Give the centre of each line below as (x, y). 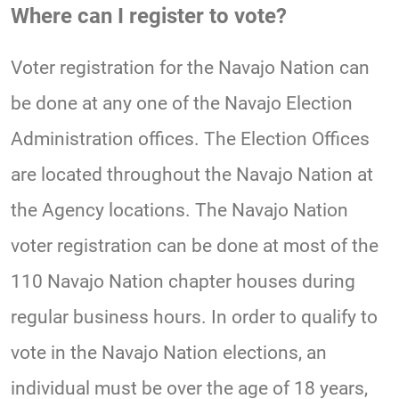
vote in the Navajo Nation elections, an (169, 353)
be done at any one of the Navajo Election (182, 104)
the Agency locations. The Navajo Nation (179, 211)
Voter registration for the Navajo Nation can (190, 68)
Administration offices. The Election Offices (190, 139)
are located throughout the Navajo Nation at (192, 175)
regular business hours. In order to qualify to (194, 318)
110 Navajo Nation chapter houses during (183, 282)
